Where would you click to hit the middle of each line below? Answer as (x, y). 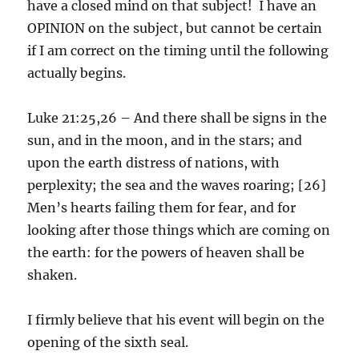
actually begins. (77, 73)
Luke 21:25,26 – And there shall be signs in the (177, 117)
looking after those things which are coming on (179, 230)
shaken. (52, 274)
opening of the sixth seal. (108, 342)
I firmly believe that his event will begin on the (176, 319)
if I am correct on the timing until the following (178, 50)
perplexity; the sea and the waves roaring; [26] (177, 185)
